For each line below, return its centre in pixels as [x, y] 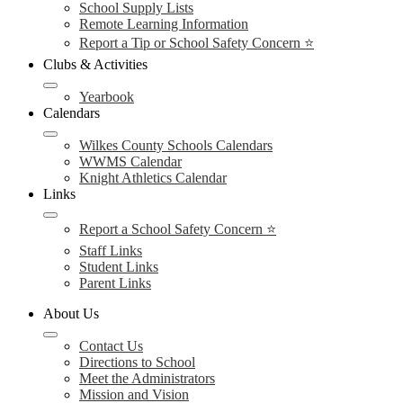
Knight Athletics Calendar [153, 178]
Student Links [119, 267]
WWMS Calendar [130, 161]
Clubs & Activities [95, 64]
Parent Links [115, 283]
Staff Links [111, 251]
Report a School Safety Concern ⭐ [178, 229]
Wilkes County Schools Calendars [176, 145]
